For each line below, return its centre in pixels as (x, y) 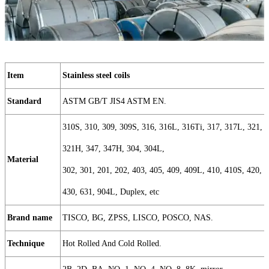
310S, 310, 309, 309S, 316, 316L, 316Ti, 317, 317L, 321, (162, 127)
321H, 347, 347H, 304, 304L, (113, 149)
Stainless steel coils (96, 76)
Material (23, 160)
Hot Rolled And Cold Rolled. (113, 244)
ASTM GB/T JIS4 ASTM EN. (116, 101)
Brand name (30, 218)
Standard (24, 101)
